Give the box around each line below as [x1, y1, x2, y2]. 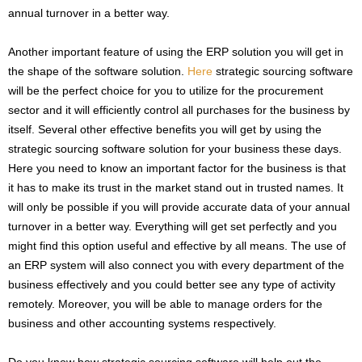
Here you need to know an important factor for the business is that [8, 161, 346, 175]
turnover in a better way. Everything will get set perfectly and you [8, 219, 337, 233]
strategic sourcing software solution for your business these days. [8, 141, 342, 155]
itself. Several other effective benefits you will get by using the [8, 122, 322, 136]
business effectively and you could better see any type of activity [8, 277, 335, 291]
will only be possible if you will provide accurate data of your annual [8, 200, 350, 213]
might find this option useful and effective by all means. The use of [8, 238, 346, 252]
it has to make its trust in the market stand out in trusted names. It [8, 180, 343, 194]
